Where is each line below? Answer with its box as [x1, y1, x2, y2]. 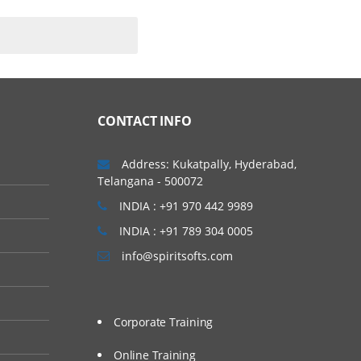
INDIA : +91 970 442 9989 [119, 198, 253, 214]
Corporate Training [114, 314, 214, 330]
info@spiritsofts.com [122, 248, 233, 263]
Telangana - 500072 [98, 173, 203, 189]
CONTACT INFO [98, 112, 192, 130]
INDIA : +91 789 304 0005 [119, 223, 253, 239]
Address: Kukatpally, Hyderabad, [122, 156, 297, 172]
